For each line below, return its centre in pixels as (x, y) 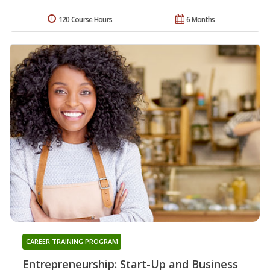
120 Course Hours (85, 20)
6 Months (201, 20)
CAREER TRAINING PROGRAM (72, 241)
